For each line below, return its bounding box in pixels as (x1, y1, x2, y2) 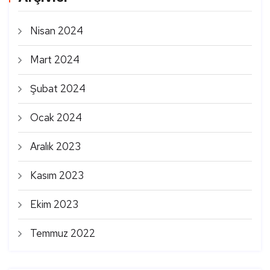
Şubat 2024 (30, 81, 86, 95)
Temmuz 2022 (30, 226, 95, 240)
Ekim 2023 (30, 197, 78, 211)
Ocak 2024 (30, 110, 82, 124)
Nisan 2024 (30, 24, 83, 37)
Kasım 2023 (30, 168, 84, 182)
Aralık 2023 (30, 139, 81, 153)
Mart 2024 (30, 52, 80, 66)
